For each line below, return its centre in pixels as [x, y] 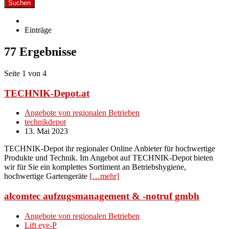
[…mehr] [104, 176]
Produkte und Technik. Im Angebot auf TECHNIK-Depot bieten [109, 158]
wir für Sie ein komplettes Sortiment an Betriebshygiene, [95, 167]
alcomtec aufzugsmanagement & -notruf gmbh [102, 196]
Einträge [38, 30]
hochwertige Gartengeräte [47, 176]
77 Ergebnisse [40, 51]
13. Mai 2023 [46, 131]
